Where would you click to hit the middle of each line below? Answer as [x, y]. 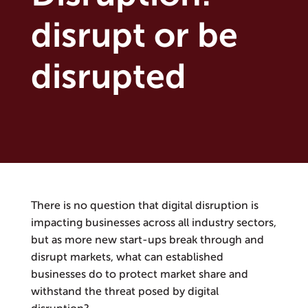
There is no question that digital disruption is [144, 206]
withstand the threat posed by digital [124, 292]
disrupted [108, 77]
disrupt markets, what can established [127, 257]
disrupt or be [134, 36]
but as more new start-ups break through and [147, 240]
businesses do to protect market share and [139, 275]
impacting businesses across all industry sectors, [153, 223]
